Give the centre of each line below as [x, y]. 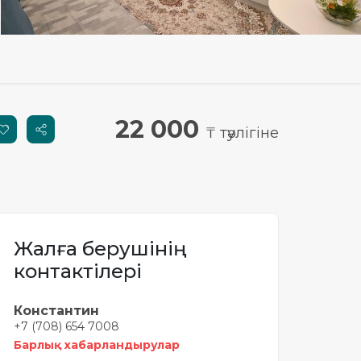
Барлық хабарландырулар [97, 345]
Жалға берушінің [100, 249]
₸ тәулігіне [242, 133]
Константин [56, 311]
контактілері [78, 271]
